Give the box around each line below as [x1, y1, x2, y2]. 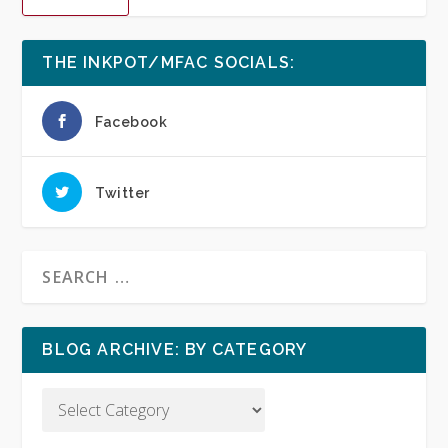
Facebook [95, 113, 168, 130]
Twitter [95, 184, 150, 201]
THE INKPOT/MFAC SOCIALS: [42, 52, 296, 72]
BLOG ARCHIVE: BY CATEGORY [42, 339, 308, 359]
